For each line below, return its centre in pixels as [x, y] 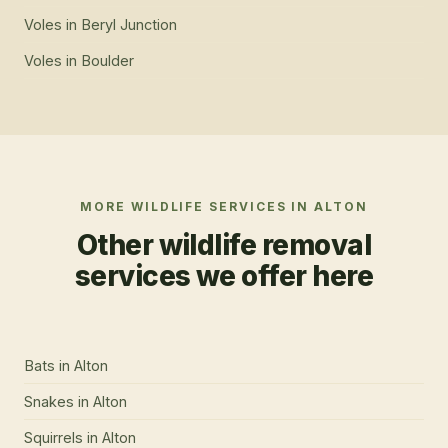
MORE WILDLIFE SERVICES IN [197, 207]
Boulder [107, 61]
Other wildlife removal [224, 245]
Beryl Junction [129, 25]
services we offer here [224, 276]
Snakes [49, 402]
